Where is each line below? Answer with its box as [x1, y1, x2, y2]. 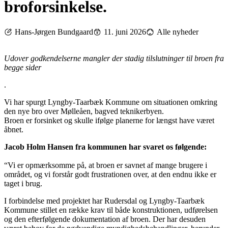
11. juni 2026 [104, 27, 146, 36]
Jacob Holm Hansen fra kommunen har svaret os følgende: [4, 142, 207, 151]
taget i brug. [4, 179, 42, 188]
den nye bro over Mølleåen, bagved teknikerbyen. [4, 106, 164, 116]
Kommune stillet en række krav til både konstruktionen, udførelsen [4, 205, 218, 214]
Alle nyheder [157, 27, 198, 36]
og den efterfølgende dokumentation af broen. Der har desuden [4, 214, 206, 223]
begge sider [4, 63, 41, 72]
